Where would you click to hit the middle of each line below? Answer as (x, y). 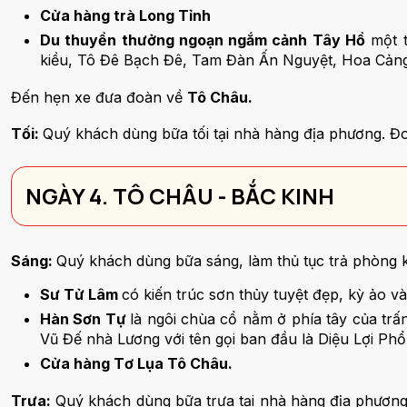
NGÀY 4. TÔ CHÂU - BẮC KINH (180, 196)
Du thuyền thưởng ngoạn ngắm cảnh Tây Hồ (203, 40)
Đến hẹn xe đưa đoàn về (99, 97)
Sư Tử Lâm (81, 294)
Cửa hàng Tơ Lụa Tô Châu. (138, 363)
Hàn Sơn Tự (85, 319)
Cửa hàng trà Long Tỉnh (125, 15)
